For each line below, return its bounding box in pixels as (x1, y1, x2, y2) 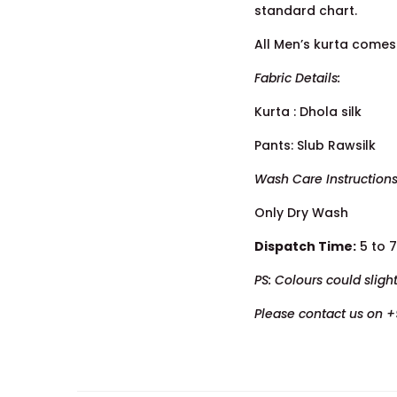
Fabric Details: (254, 68, 340, 87)
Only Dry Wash (254, 203, 348, 222)
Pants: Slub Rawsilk (254, 136, 376, 154)
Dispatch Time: (254, 237, 356, 255)
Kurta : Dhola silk (254, 102, 362, 121)
